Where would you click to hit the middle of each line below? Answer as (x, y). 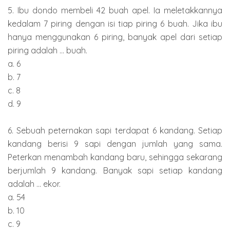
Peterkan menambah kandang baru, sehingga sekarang (115, 157)
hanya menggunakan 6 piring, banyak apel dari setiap (115, 37)
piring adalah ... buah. (47, 50)
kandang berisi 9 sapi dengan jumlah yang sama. (115, 143)
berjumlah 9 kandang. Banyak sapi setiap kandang (115, 170)
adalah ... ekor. (34, 184)
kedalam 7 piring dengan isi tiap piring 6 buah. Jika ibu (115, 23)
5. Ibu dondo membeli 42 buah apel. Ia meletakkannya (115, 10)
